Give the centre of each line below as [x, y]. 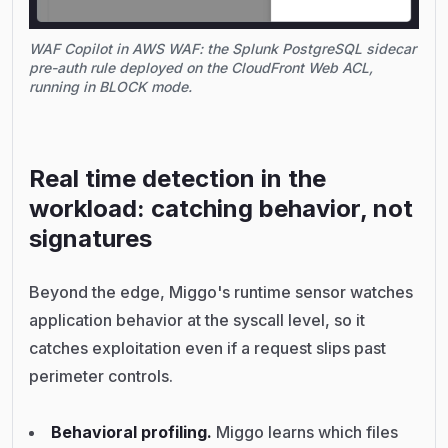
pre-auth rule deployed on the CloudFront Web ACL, [201, 67]
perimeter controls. [101, 375]
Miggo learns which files [307, 431]
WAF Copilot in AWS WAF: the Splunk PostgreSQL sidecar [222, 48]
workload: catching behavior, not [221, 208]
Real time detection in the [177, 178]
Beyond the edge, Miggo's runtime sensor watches [221, 291]
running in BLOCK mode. [110, 86]
